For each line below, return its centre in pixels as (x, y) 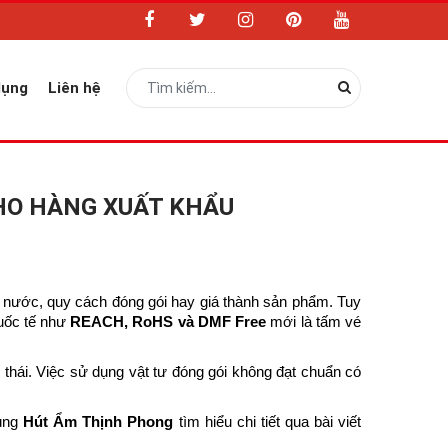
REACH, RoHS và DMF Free (168, 322)
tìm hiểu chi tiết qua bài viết (267, 422)
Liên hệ (74, 88)
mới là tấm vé (314, 322)
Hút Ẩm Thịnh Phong (98, 422)
